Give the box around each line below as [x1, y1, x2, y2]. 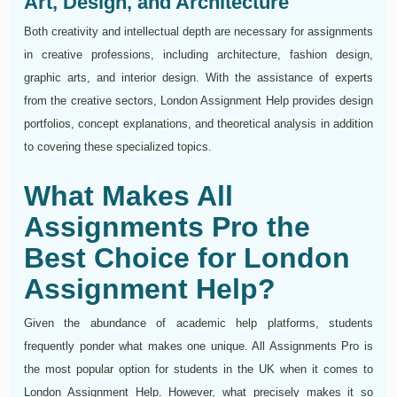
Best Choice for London [24, 242, 350, 275]
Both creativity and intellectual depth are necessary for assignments [24, 25, 373, 39]
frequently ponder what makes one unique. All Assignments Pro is [24, 339, 373, 354]
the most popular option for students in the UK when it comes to [24, 362, 373, 377]
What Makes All [24, 180, 233, 213]
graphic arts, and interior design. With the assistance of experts [24, 71, 373, 85]
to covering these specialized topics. [24, 140, 212, 154]
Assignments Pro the [24, 211, 310, 244]
